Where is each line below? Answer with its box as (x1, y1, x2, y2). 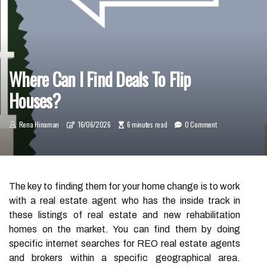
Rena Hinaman (18, 119, 60, 129)
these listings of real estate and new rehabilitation (9, 210, 240, 220)
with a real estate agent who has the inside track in (9, 195, 240, 206)
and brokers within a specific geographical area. (9, 253, 240, 263)
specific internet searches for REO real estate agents (9, 238, 240, 249)
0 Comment (185, 119, 217, 129)
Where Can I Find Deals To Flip (9, 66, 191, 92)
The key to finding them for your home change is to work (9, 181, 240, 191)
